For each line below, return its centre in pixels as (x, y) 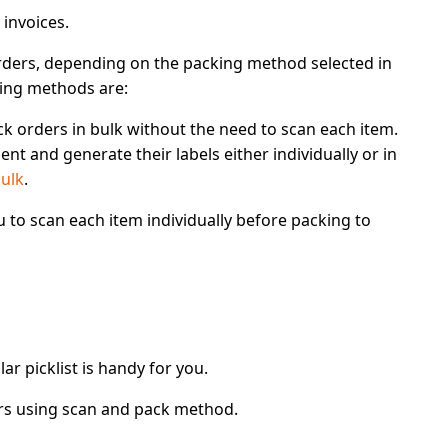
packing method (245, 63)
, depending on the (109, 63)
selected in (349, 63)
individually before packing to (257, 220)
